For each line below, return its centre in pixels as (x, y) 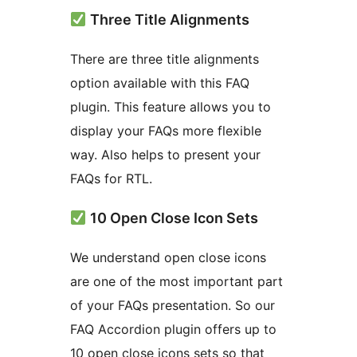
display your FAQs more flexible (166, 130)
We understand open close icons (168, 257)
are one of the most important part (177, 281)
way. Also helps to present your (165, 154)
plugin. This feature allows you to (171, 106)
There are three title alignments (165, 59)
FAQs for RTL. (111, 178)
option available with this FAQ (160, 82)
